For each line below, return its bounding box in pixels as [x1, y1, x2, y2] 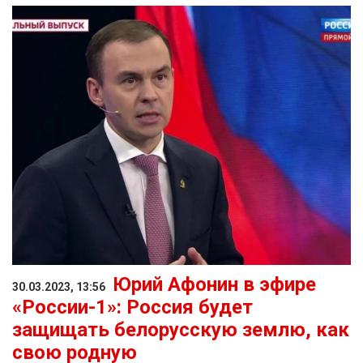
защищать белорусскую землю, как [12, 318, 349, 342]
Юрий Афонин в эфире [113, 273, 316, 297]
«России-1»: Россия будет [12, 296, 253, 319]
